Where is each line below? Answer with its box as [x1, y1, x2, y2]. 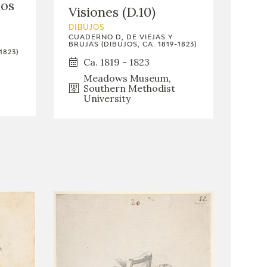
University [83, 92, 131, 104]
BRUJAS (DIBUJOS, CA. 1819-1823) [68, 41, 197, 48]
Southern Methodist [83, 82, 175, 94]
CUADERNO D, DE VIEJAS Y [68, 33, 173, 41]
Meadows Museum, [83, 72, 171, 84]
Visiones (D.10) [68, 3, 156, 20]
